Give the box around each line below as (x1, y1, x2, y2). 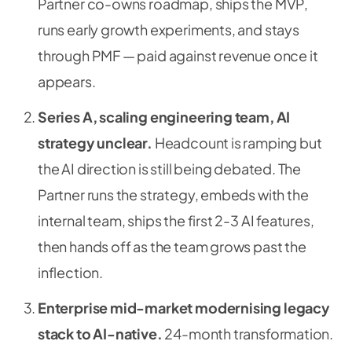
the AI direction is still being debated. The (38, 159, 302, 178)
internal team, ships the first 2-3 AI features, (38, 211, 314, 229)
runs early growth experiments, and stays (38, 20, 299, 38)
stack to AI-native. (38, 324, 163, 343)
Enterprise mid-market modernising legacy (38, 299, 330, 317)
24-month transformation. (162, 324, 334, 343)
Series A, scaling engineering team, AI (38, 108, 291, 126)
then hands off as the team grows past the (38, 237, 306, 255)
